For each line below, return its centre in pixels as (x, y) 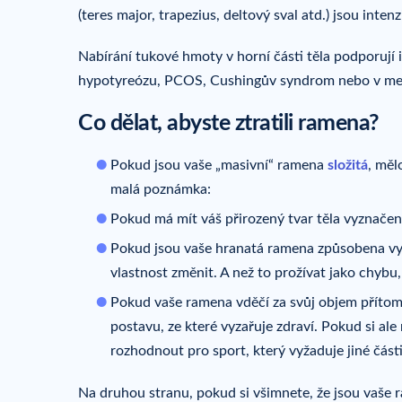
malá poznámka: (161, 189)
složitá (348, 165)
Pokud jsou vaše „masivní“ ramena (219, 165)
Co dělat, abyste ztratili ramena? (229, 123)
